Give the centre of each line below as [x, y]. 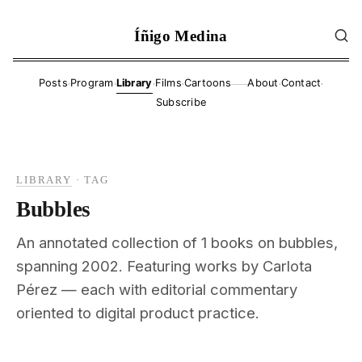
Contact [301, 83]
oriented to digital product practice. [138, 312]
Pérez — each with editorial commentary [157, 289]
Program [92, 83]
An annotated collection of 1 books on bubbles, [177, 242]
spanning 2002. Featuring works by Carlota [164, 265]
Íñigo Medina [181, 36]
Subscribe [181, 103]
